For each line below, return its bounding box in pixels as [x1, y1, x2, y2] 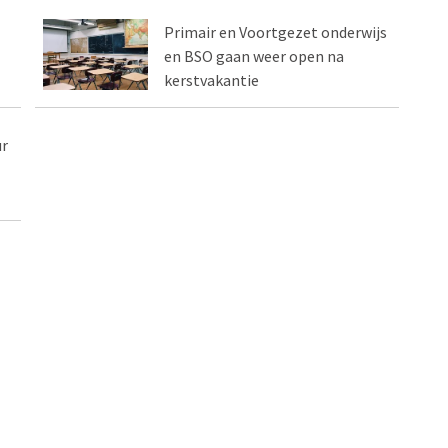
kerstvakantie [164, 70, 260, 91]
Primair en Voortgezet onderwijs [164, 22, 388, 43]
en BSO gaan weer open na [164, 46, 345, 67]
